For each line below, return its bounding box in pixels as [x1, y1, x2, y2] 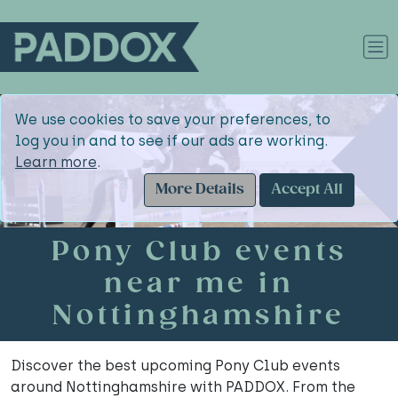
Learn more [15, 154, 97, 171]
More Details [155, 181, 244, 198]
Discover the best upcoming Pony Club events [11, 357, 340, 374]
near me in [104, 268, 294, 300]
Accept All [271, 181, 343, 198]
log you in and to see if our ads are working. [15, 132, 328, 149]
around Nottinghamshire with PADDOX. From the [11, 378, 355, 395]
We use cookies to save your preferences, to [15, 111, 330, 128]
